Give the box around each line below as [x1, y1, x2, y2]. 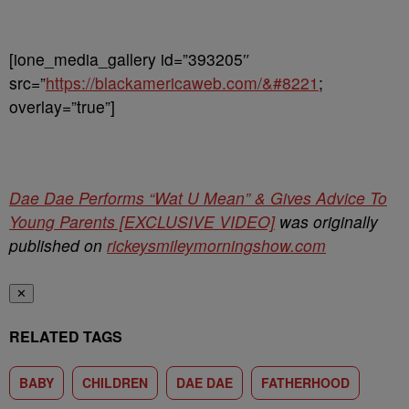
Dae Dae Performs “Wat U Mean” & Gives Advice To [9, 186, 387, 209]
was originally [275, 210, 378, 233]
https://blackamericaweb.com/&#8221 [46, 71, 319, 94]
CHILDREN [82, 373, 148, 392]
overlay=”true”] [9, 95, 115, 118]
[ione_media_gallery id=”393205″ [9, 47, 250, 70]
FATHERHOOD [261, 373, 350, 392]
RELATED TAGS [9, 326, 122, 347]
